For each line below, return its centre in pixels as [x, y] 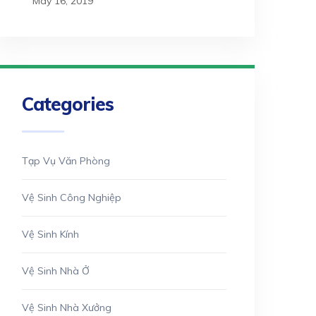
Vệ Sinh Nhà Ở [56, 271]
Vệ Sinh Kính [50, 234]
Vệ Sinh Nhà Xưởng [67, 308]
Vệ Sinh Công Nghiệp [72, 197]
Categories [68, 104]
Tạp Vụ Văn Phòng [66, 161]
